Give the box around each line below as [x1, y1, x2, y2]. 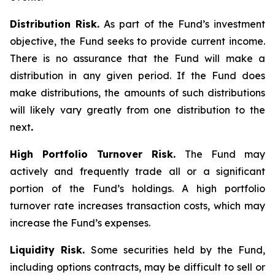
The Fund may [185, 148, 265, 160]
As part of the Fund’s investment [99, 18, 266, 30]
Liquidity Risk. [10, 244, 91, 256]
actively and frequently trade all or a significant [10, 165, 265, 177]
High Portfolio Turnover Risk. [10, 148, 185, 160]
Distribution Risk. [10, 18, 100, 30]
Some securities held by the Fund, [91, 244, 265, 256]
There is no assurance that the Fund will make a [10, 52, 265, 64]
